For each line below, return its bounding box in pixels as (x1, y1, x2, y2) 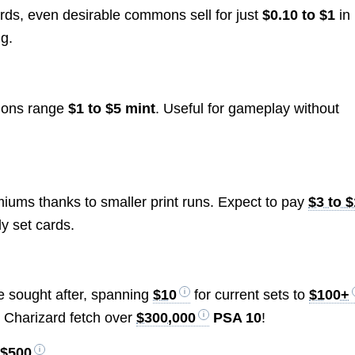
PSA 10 (209, 310, 262, 326)
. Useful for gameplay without (155, 100, 340, 116)
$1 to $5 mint (68, 100, 156, 116)
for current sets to (190, 287, 310, 303)
